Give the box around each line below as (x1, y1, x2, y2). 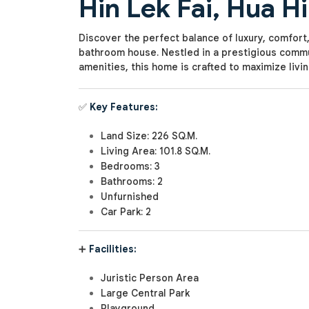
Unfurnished (101, 190, 159, 203)
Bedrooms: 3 (101, 160, 160, 173)
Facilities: (89, 243, 137, 256)
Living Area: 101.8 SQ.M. (101, 145, 210, 158)
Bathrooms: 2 (101, 175, 163, 188)
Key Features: (90, 101, 158, 114)
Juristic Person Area (101, 272, 199, 285)
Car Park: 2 (101, 206, 151, 219)
